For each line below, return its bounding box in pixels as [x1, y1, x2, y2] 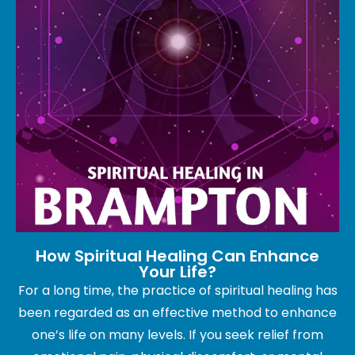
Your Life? [139, 261, 216, 284]
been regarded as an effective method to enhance [18, 303, 337, 323]
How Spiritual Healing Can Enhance [36, 245, 319, 268]
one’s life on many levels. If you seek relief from [32, 326, 323, 345]
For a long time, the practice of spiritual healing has [17, 281, 338, 300]
